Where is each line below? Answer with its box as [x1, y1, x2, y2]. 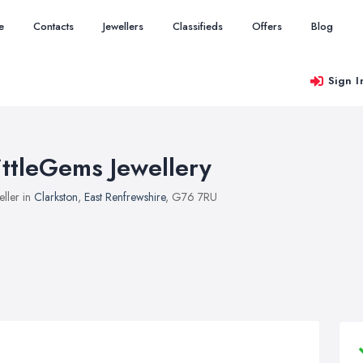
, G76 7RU [165, 189, 217, 205]
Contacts [33, 19, 74, 34]
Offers [252, 19, 282, 34]
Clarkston [34, 189, 78, 205]
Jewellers [103, 19, 143, 34]
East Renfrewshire [84, 189, 165, 205]
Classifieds [173, 19, 223, 34]
